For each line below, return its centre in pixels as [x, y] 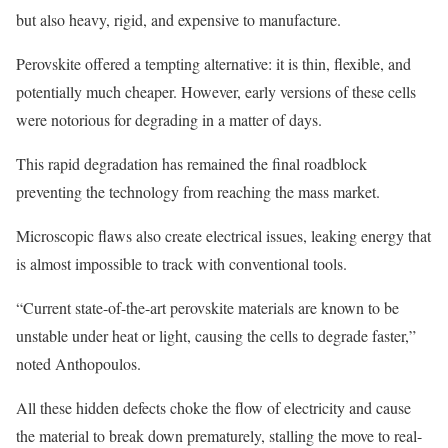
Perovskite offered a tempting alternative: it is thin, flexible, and [213, 63]
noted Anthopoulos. [81, 363]
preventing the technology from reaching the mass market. [198, 191]
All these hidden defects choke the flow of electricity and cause [213, 407]
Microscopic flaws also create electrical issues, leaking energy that [223, 235]
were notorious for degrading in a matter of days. [169, 119]
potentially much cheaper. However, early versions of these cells [216, 91]
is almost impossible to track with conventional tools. [181, 263]
